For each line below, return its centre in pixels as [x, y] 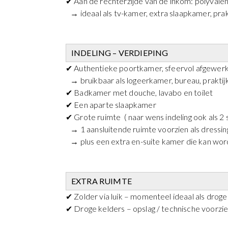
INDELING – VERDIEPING [120, 52]
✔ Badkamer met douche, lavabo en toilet [139, 92]
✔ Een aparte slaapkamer [111, 104]
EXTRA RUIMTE [102, 181]
